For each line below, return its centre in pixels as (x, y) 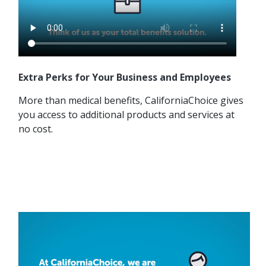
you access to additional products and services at (126, 114)
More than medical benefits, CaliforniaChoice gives (131, 100)
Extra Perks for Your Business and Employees (125, 77)
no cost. (36, 129)
